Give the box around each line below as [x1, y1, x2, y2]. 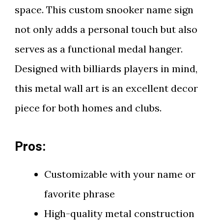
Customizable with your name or [44, 168, 195, 180]
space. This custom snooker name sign [15, 3, 193, 16]
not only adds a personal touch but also [15, 23, 197, 35]
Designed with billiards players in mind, [15, 62, 197, 75]
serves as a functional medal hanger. [15, 43, 183, 55]
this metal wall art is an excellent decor [15, 82, 198, 94]
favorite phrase [44, 188, 115, 200]
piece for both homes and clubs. [15, 102, 162, 114]
